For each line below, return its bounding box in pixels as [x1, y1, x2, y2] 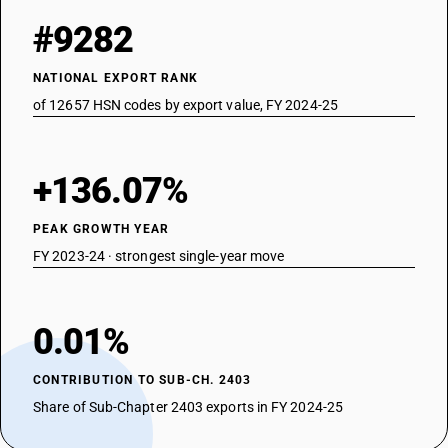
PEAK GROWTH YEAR [33, 222, 170, 236]
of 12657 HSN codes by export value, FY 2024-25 [33, 97, 338, 113]
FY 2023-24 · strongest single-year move [33, 248, 285, 264]
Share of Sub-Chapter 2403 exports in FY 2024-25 [33, 399, 343, 415]
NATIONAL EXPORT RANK [33, 71, 198, 85]
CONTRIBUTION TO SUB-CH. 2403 [33, 373, 252, 387]
